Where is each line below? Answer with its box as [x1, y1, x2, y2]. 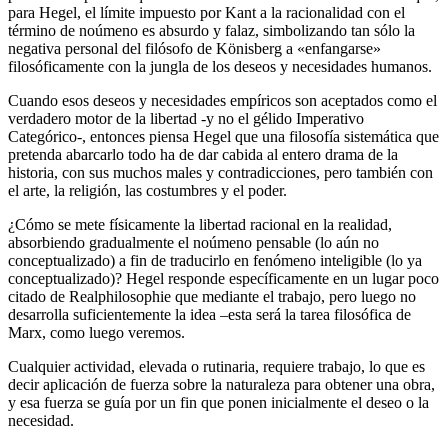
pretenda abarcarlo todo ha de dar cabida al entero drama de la [8, 146, 398, 164]
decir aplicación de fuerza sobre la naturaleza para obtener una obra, [8, 376, 435, 394]
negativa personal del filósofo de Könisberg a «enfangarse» [8, 40, 381, 58]
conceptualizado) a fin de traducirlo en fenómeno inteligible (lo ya [8, 252, 422, 270]
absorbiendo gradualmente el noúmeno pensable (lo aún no [8, 234, 379, 252]
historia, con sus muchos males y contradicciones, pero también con [8, 164, 433, 182]
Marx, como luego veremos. [8, 324, 185, 342]
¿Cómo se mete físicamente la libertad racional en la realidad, [8, 216, 392, 234]
